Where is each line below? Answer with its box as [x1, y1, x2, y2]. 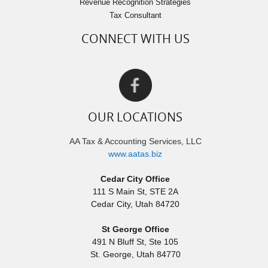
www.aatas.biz [108, 148, 163, 159]
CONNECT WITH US [81, 31, 190, 47]
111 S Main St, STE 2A [92, 186, 178, 196]
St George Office [101, 224, 169, 234]
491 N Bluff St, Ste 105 [92, 236, 179, 246]
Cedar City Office [100, 173, 170, 184]
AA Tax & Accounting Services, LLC [69, 136, 202, 146]
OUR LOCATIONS [88, 108, 183, 125]
